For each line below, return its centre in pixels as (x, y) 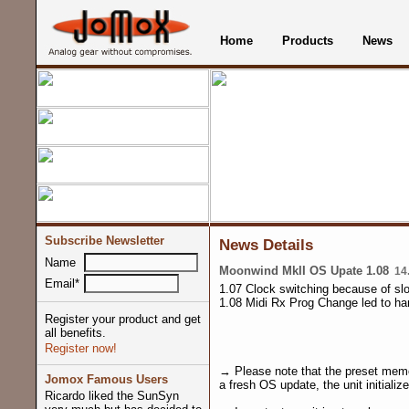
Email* (62, 283)
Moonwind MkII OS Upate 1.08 (304, 271)
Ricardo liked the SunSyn (111, 396)
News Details (266, 245)
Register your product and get (122, 319)
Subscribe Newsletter (104, 241)
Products (307, 41)
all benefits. (75, 333)
